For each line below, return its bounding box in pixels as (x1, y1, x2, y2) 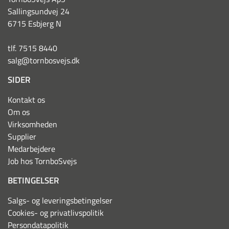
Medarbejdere (8, 143, 55, 155)
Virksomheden (8, 118, 57, 131)
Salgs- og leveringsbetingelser (8, 194, 112, 207)
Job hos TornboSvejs (8, 155, 77, 168)
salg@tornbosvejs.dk (8, 54, 80, 67)
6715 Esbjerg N (8, 17, 61, 30)
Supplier (8, 130, 36, 143)
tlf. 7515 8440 (8, 42, 57, 55)
